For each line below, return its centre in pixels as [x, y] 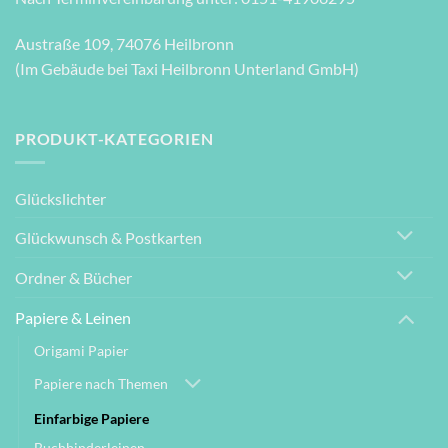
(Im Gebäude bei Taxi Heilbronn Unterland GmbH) [187, 68]
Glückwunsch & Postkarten [108, 237]
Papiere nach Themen [101, 383]
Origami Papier [81, 351]
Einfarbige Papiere [91, 419]
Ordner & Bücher [73, 277]
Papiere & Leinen [73, 317]
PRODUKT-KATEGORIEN [114, 138]
